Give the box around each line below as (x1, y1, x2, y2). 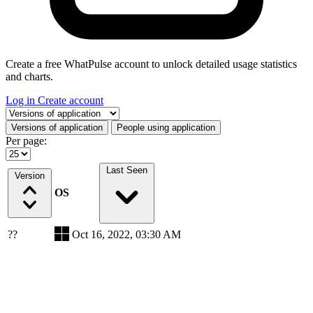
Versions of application (11, 122, 103, 133)
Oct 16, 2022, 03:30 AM (72, 228, 181, 240)
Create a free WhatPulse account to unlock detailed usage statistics (6, 57, 297, 70)
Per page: (6, 134, 47, 147)
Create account (38, 94, 103, 106)
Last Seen (105, 164, 147, 175)
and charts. (6, 70, 53, 82)
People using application (117, 122, 215, 133)
